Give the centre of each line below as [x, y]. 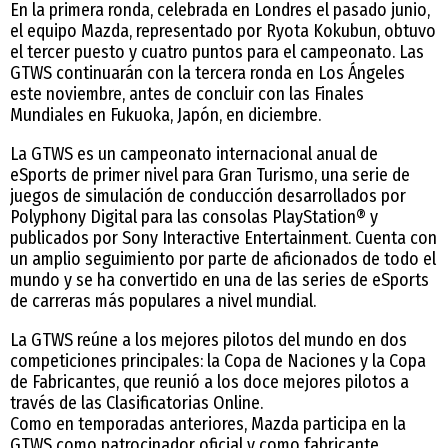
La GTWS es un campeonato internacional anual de [194, 153]
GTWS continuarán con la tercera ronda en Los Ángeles [207, 72]
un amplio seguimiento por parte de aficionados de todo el [223, 258]
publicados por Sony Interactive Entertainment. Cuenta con [223, 237]
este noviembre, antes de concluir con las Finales [187, 93]
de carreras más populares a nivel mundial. [163, 300]
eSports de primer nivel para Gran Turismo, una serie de [210, 174]
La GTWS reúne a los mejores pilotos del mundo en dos [208, 339]
